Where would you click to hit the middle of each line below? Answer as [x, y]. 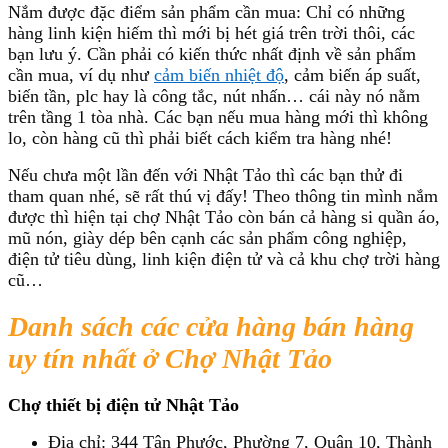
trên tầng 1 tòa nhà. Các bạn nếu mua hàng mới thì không [218, 117]
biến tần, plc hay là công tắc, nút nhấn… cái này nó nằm [214, 96]
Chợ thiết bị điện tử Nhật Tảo [123, 405]
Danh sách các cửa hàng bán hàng [211, 327]
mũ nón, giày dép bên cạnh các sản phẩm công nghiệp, [207, 238]
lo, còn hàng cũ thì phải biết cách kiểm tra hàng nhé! [200, 138]
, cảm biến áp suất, [352, 75]
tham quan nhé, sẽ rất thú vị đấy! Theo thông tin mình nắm [223, 196]
